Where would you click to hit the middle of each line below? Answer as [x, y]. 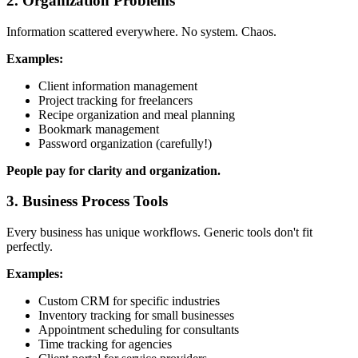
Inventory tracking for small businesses [136, 316]
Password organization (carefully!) [125, 143]
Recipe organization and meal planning [137, 114]
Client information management [118, 86]
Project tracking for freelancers [115, 100]
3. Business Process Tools [87, 201]
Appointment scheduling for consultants [139, 330]
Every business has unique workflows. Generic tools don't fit [159, 233]
